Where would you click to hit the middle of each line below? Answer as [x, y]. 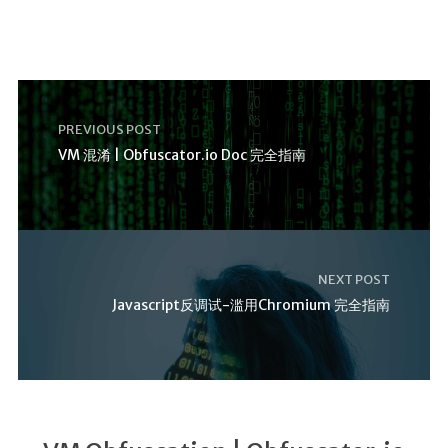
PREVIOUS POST [109, 129]
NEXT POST [354, 279]
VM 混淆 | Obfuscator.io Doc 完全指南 [181, 154]
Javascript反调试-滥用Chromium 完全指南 [251, 304]
